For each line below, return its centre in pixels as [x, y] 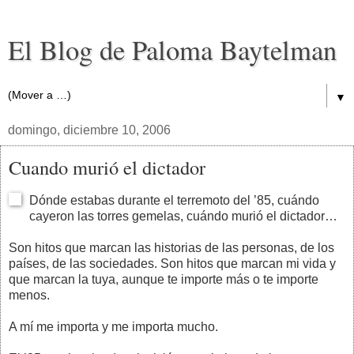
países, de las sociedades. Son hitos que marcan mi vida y [172, 263]
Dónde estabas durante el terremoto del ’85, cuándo [174, 200]
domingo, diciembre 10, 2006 [89, 130]
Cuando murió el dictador [107, 167]
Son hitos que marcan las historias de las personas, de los [171, 247]
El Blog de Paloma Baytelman [172, 50]
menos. [29, 295]
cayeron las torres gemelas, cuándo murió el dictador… [183, 216]
